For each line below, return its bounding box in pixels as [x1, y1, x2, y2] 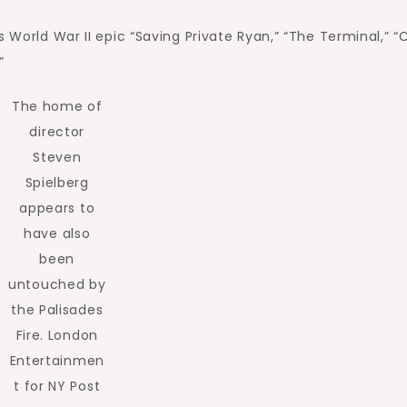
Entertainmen [9, 352, 104, 370]
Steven [33, 148, 82, 166]
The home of [11, 97, 103, 115]
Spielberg [25, 174, 89, 192]
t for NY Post [14, 377, 101, 395]
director [29, 123, 85, 141]
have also [24, 224, 91, 243]
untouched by [8, 275, 106, 293]
